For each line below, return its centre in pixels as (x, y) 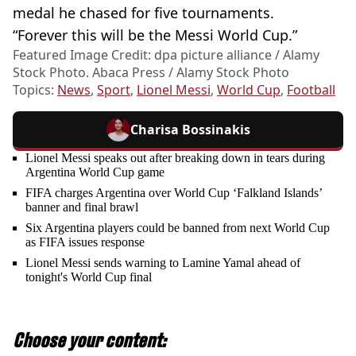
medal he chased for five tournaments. (143, 13)
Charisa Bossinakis (190, 130)
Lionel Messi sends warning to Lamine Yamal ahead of (163, 263)
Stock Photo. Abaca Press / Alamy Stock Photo (151, 72)
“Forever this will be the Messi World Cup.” (155, 35)
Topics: (35, 90)
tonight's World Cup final (89, 277)
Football (311, 90)
